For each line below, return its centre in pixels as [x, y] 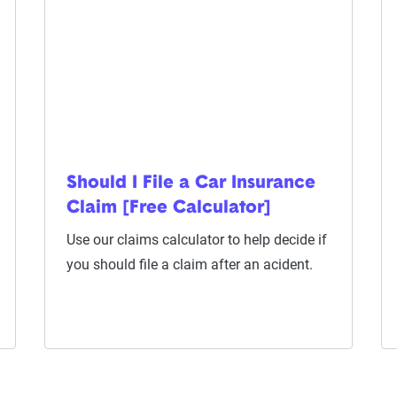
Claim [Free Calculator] [168, 208]
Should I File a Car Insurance [191, 183]
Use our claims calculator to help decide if [196, 240]
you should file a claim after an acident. [189, 265]
